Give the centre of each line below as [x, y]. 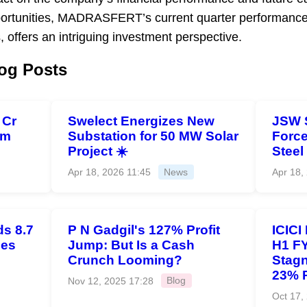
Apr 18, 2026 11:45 [109, 172]
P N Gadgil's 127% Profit [144, 230]
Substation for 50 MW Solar [153, 136]
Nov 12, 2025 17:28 [110, 281]
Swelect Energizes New [141, 121]
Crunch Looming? [125, 260]
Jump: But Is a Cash [131, 245]
